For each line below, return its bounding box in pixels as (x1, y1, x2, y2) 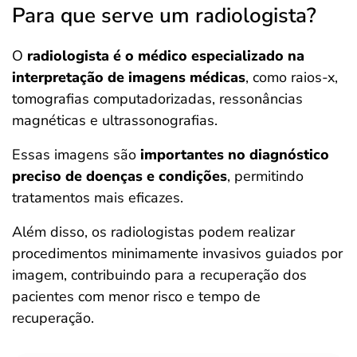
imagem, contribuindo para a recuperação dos (12, 265, 307, 284)
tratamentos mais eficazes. (12, 188, 187, 207)
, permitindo (227, 167, 304, 186)
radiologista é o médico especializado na (27, 46, 304, 65)
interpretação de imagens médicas (12, 68, 245, 87)
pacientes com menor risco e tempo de (12, 287, 261, 306)
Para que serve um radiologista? (12, 2, 316, 29)
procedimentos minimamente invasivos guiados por (12, 244, 343, 263)
